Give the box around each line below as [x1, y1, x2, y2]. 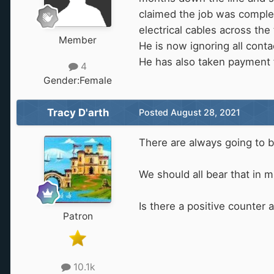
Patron [62, 210, 93, 222]
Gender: [43, 74, 80, 86]
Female [80, 74, 112, 86]
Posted [139, 106, 171, 117]
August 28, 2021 [171, 106, 240, 117]
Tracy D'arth [46, 106, 109, 119]
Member [59, 34, 97, 46]
